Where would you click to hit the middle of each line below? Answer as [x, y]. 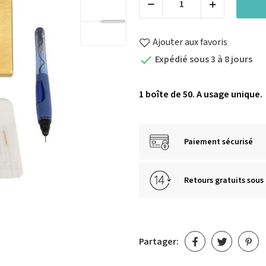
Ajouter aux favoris [190, 42]
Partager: [159, 241]
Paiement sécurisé [218, 142]
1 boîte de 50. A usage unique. [201, 95]
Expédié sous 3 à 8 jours [203, 60]
